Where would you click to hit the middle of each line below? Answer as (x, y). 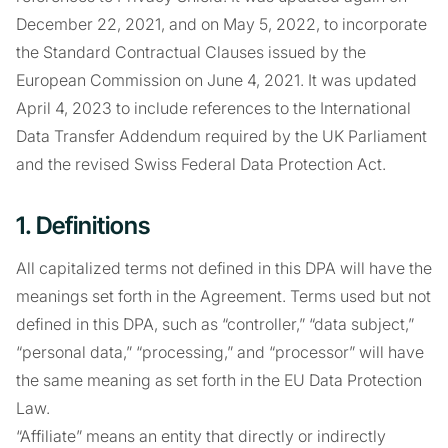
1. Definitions (83, 225)
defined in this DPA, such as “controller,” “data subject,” (215, 324)
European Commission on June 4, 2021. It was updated (216, 80)
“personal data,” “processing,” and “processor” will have (220, 352)
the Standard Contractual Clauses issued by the (191, 52)
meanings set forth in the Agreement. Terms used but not (223, 296)
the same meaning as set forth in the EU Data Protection (219, 380)
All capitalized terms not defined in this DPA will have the (224, 268)
